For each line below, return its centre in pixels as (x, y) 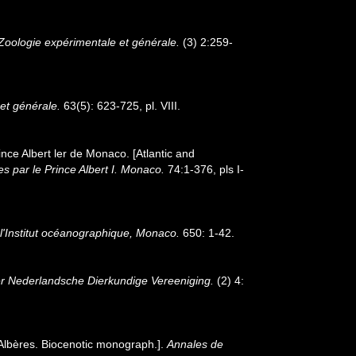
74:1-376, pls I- (204, 169)
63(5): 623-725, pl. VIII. (120, 105)
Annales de (195, 344)
